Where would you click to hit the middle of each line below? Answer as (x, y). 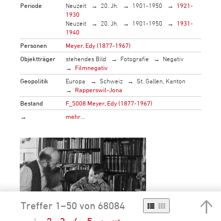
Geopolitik (35, 81)
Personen (34, 45)
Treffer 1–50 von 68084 (74, 205)
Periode (31, 5)
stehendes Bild (86, 58)
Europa (76, 81)
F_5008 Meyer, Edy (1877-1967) (109, 103)
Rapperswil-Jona (99, 90)
